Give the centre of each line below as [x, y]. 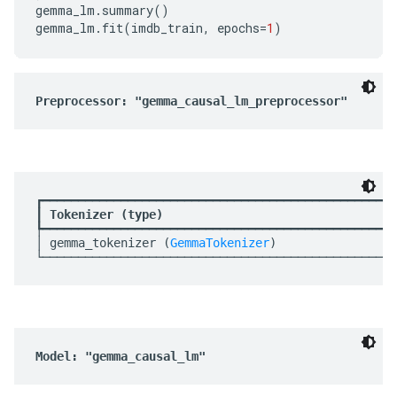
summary [128, 10]
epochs [238, 28]
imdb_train [167, 28]
